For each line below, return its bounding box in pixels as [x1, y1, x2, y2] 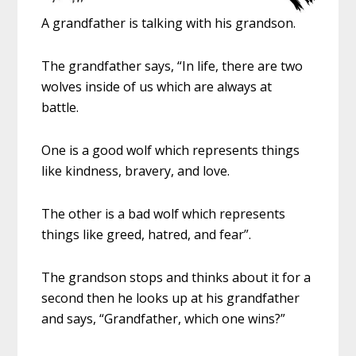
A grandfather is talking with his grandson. [41, 14, 296, 33]
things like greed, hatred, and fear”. [41, 226, 252, 244]
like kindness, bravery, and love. [41, 162, 230, 180]
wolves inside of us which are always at [41, 78, 273, 96]
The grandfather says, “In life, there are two [41, 57, 304, 75]
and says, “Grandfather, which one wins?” [41, 310, 286, 328]
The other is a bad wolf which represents [41, 205, 286, 223]
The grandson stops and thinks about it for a [41, 269, 311, 287]
